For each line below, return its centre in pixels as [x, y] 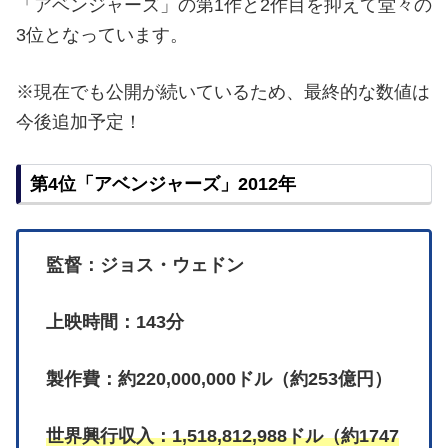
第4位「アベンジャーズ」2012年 [163, 183]
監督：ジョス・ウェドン [145, 265]
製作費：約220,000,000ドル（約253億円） [219, 379]
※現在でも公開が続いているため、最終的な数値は [223, 92]
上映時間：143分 [115, 322]
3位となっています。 [102, 35]
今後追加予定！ [79, 122]
